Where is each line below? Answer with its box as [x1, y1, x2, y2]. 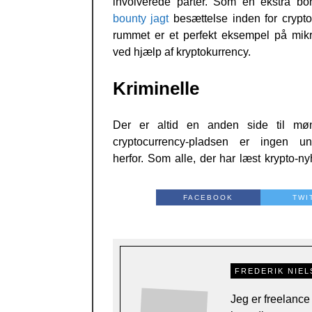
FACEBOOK [183, 193, 234, 201]
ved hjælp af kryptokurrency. [113, 45, 251, 58]
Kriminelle [113, 77, 199, 99]
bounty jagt [113, 12, 169, 24]
